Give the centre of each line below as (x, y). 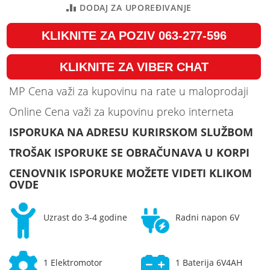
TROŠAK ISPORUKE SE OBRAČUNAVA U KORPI (129, 152)
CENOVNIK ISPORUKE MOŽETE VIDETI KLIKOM (130, 173)
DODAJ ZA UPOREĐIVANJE (136, 7)
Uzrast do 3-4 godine (86, 217)
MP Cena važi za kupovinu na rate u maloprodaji (129, 91)
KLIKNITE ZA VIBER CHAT (134, 67)
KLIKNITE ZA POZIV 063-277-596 (134, 35)
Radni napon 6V (208, 217)
